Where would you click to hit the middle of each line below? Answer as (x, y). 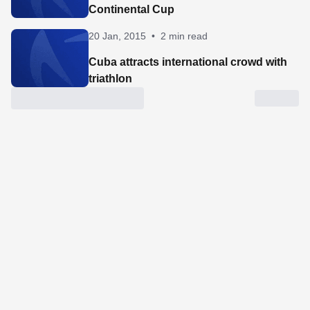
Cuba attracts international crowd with (188, 62)
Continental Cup (131, 9)
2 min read (184, 36)
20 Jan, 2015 (117, 36)
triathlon (110, 79)
